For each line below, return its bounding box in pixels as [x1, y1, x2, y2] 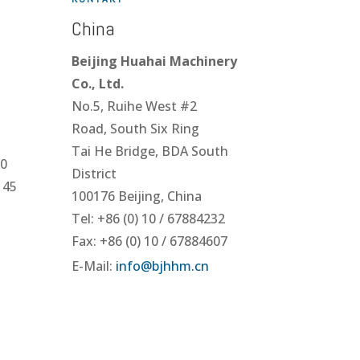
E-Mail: [72, 257, 117, 276]
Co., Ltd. [72, 75, 125, 93]
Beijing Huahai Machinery [72, 52, 238, 71]
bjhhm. [152, 257, 195, 276]
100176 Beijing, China [72, 187, 202, 206]
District [72, 165, 117, 183]
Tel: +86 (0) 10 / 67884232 [72, 210, 226, 228]
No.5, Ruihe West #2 [72, 97, 198, 116]
